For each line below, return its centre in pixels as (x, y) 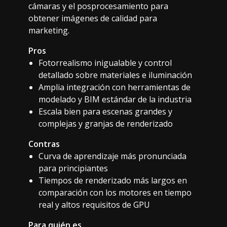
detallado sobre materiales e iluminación (115, 75)
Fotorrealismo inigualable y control (105, 63)
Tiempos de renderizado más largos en (113, 180)
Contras (44, 144)
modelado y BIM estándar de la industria (115, 99)
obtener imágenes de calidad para (93, 18)
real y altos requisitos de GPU (94, 204)
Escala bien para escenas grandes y (105, 111)
